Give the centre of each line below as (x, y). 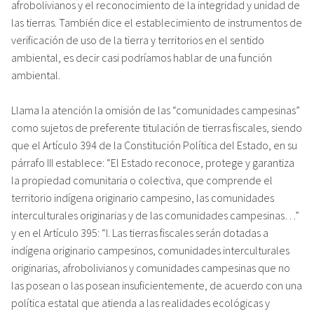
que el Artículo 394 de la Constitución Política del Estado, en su (154, 145)
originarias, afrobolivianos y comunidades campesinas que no (151, 267)
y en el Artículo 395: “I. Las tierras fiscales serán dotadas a (140, 232)
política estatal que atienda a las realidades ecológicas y (141, 302)
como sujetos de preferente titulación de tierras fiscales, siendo (157, 127)
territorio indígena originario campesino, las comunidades (143, 197)
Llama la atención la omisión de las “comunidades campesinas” (156, 110)
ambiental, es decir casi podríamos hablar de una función (142, 57)
